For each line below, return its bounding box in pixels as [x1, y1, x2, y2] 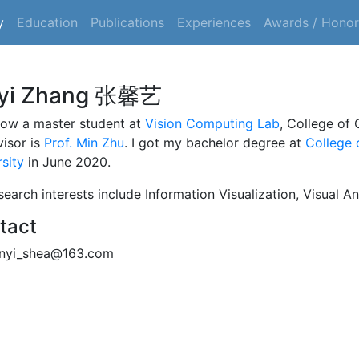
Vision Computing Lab [145, 115, 280, 131]
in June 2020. [24, 154, 111, 170]
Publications [91, 14, 164, 30]
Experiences [177, 14, 251, 30]
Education [17, 14, 78, 30]
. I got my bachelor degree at [124, 135, 305, 151]
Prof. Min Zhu [44, 135, 124, 151]
